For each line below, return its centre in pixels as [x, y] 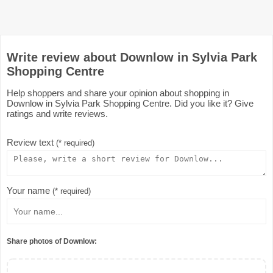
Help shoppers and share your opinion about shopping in [118, 93]
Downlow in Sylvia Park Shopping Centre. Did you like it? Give [130, 103]
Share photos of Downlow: [52, 241]
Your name [30, 190]
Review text [31, 142]
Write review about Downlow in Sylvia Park [132, 57]
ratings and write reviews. [57, 114]
